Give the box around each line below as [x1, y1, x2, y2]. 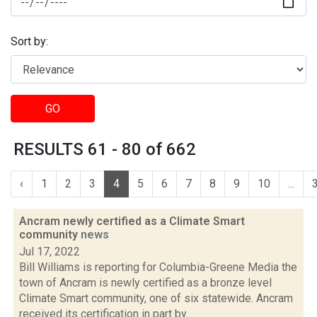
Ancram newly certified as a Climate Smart [19, 214, 245, 228]
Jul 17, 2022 [19, 245, 80, 258]
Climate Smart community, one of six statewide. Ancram [19, 292, 293, 305]
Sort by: [11, 35, 48, 49]
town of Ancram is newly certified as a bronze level [19, 276, 272, 289]
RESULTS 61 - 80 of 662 [13, 139, 196, 159]
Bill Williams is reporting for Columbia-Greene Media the [19, 260, 297, 274]
